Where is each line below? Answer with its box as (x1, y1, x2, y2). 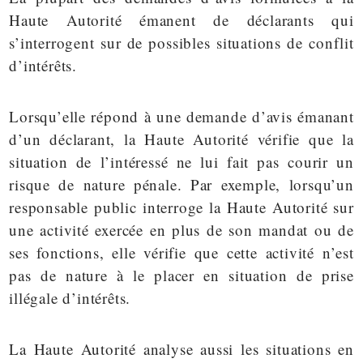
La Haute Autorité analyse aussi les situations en (9, 338, 354, 359)
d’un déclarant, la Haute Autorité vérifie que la (9, 128, 354, 149)
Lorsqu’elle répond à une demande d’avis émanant (9, 105, 354, 126)
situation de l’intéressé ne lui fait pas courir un (9, 151, 354, 172)
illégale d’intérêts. (9, 287, 131, 308)
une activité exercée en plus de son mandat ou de (9, 219, 354, 240)
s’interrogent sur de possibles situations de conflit (9, 32, 354, 53)
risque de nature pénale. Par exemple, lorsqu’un (9, 173, 354, 194)
